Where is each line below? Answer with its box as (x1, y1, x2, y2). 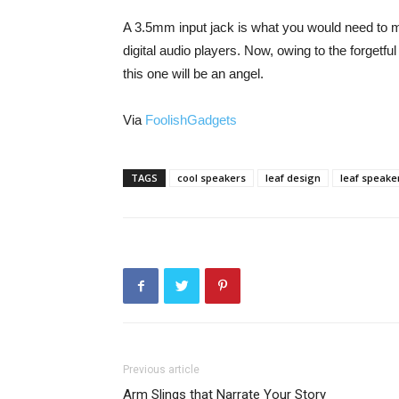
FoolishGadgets (145, 112, 237, 127)
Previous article (123, 363, 199, 376)
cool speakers (177, 171, 246, 184)
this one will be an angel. (123, 66, 264, 81)
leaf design (265, 171, 321, 184)
